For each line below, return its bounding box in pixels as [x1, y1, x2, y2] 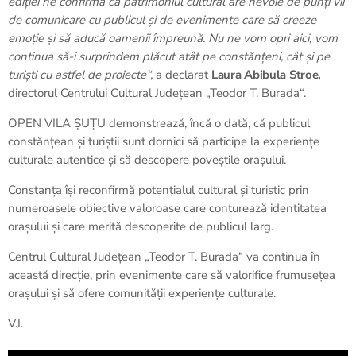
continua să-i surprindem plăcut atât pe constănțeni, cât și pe [8, 48, 330, 65]
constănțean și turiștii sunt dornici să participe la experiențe [8, 133, 319, 150]
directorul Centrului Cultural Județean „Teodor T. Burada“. [8, 85, 306, 102]
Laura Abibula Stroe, [211, 67, 321, 83]
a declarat [153, 67, 211, 83]
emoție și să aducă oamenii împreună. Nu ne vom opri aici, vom [8, 30, 338, 47]
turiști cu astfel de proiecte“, [8, 67, 153, 83]
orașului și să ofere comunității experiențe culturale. [8, 285, 276, 302]
